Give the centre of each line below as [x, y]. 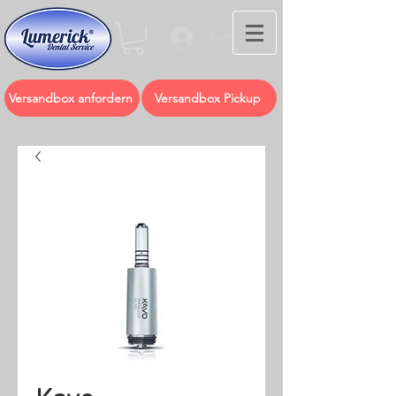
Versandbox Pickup [207, 98]
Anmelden [236, 38]
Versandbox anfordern [70, 98]
